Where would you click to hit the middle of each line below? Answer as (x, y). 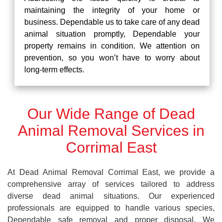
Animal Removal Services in (111, 131)
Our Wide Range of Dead (111, 114)
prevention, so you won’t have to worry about (112, 58)
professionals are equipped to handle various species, (111, 208)
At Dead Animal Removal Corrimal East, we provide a (111, 172)
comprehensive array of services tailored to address (111, 184)
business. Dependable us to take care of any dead (112, 22)
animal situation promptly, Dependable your (112, 34)
